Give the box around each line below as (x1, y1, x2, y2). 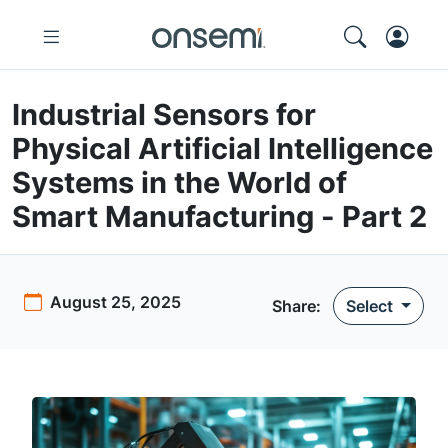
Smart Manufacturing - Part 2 (12, 199, 427, 234)
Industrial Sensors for (12, 97, 316, 132)
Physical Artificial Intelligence (12, 131, 433, 166)
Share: (272, 296, 322, 316)
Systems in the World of (12, 165, 347, 200)
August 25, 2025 (50, 292, 181, 312)
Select (346, 296, 398, 316)
